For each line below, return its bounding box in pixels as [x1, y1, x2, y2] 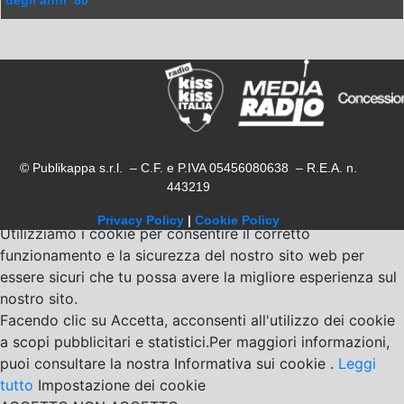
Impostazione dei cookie [38, 376, 206, 394]
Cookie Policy [195, 213, 280, 227]
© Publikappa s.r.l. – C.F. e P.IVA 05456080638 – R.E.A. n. [20, 161, 357, 175]
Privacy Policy [97, 213, 184, 227]
